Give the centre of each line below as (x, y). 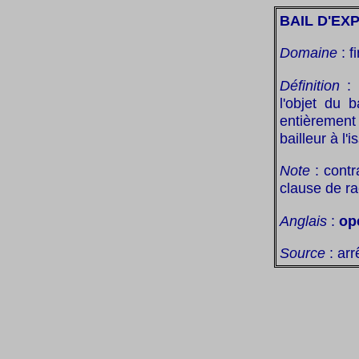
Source (303, 252)
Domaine (309, 53)
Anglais (303, 220)
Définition (310, 85)
